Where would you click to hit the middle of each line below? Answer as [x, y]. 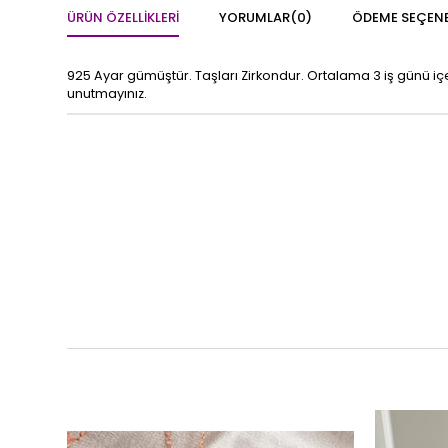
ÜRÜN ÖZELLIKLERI [123, 18]
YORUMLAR [255, 18]
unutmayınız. [107, 94]
